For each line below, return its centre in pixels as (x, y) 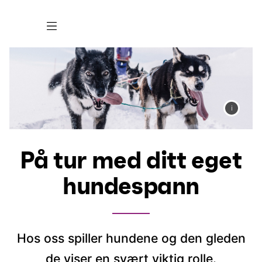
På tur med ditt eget (131, 162)
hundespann (131, 187)
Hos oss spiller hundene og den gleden (131, 238)
